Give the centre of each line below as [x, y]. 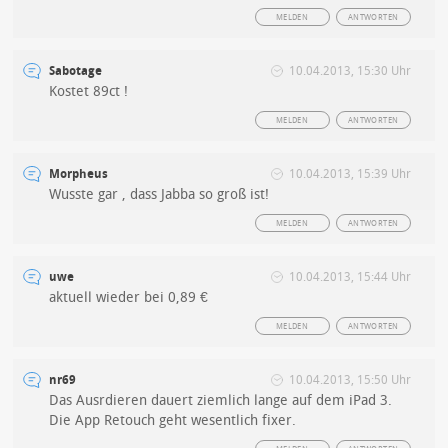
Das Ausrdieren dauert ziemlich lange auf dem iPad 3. [221, 400]
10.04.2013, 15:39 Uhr [349, 173]
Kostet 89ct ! [89, 91]
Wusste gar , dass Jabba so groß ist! [159, 194]
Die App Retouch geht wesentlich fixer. [173, 420]
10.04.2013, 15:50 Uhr [349, 379]
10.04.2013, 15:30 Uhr [349, 70]
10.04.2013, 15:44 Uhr [349, 276]
